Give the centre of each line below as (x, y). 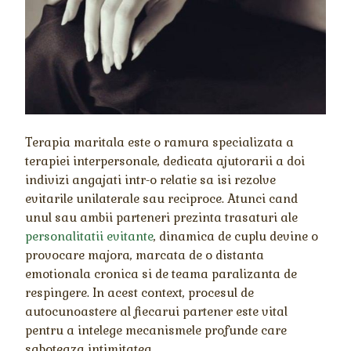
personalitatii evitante (90, 236)
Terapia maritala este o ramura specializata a (160, 142)
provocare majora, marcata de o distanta (145, 255)
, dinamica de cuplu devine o (236, 236)
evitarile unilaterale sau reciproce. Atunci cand (162, 198)
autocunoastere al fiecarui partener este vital (157, 311)
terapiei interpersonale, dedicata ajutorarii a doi (165, 161)
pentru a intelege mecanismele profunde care (156, 330)
